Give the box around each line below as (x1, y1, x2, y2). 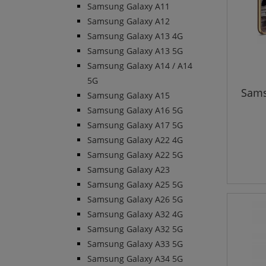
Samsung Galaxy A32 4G (87, 208, 183, 220)
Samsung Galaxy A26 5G (87, 194, 183, 205)
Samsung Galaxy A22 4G (87, 134, 183, 146)
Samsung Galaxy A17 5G (87, 119, 183, 131)
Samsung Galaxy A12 (87, 15, 170, 27)
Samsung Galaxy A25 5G (87, 179, 183, 191)
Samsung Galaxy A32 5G (87, 223, 183, 235)
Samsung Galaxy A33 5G (87, 238, 183, 250)
